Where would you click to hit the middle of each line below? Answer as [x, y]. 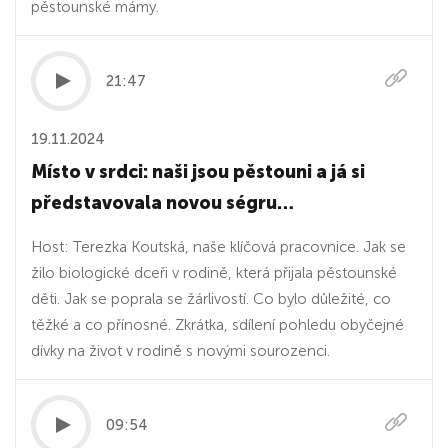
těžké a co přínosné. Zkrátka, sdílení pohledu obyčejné [217, 325]
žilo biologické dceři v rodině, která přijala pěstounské [214, 273]
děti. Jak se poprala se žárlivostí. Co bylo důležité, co [211, 299]
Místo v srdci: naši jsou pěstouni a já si [198, 172]
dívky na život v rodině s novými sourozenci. [180, 351]
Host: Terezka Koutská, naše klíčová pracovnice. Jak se [218, 247]
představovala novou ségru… [162, 203]
